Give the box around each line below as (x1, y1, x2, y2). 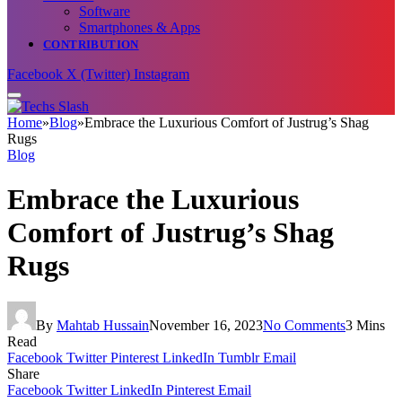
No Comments (263, 317, 345, 333)
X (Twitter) (66, 66, 130, 83)
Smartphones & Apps (79, 20, 200, 36)
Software (79, 4, 130, 20)
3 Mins (345, 317, 385, 333)
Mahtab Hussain (57, 317, 149, 333)
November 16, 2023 (149, 317, 263, 333)
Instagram (134, 66, 189, 83)
